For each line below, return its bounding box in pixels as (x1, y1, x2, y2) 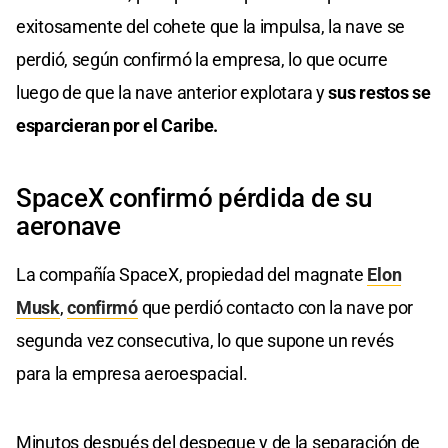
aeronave (16, 210, 121, 241)
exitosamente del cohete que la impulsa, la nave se (16, 15, 406, 37)
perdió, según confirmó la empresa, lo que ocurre (16, 48, 388, 70)
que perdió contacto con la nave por (137, 296, 414, 318)
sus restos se (328, 81, 431, 103)
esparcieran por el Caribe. (16, 114, 219, 136)
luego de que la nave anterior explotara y (16, 81, 329, 103)
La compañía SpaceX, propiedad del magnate (16, 263, 368, 285)
